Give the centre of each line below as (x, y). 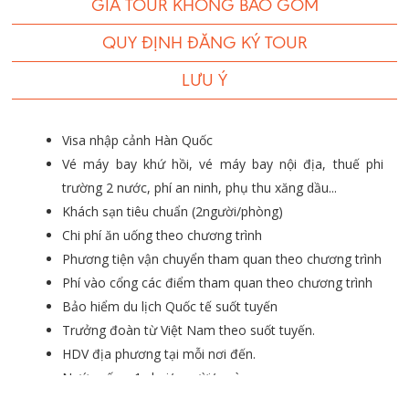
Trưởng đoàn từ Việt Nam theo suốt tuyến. (189, 330)
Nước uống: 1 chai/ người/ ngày (155, 378)
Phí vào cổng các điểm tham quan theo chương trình (217, 283)
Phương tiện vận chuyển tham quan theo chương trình (222, 259)
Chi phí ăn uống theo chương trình (162, 236)
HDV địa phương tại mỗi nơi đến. (159, 354)
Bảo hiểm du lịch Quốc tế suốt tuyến (170, 307)
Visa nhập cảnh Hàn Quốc (137, 141)
